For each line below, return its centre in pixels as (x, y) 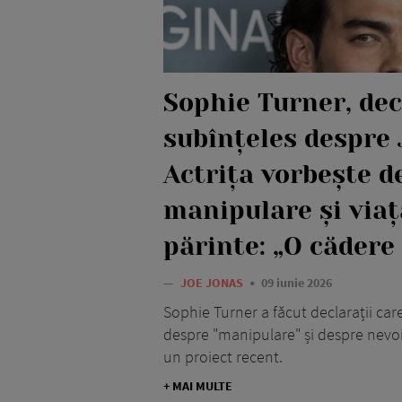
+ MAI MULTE (198, 386)
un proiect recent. (223, 357)
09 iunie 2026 (297, 283)
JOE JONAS (213, 283)
